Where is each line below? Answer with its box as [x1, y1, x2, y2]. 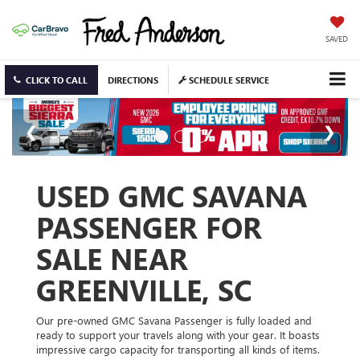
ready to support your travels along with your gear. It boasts [36, 327, 320, 342]
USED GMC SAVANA [36, 175, 307, 215]
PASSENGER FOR [36, 207, 262, 246]
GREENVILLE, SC [36, 269, 252, 309]
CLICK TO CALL [26, 74, 88, 87]
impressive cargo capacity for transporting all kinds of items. [36, 342, 320, 356]
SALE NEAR [36, 238, 188, 277]
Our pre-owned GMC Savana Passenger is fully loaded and [36, 313, 312, 327]
